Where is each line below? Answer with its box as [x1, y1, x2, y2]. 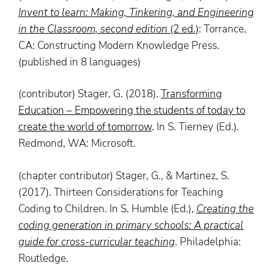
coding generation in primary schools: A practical [18, 218, 243, 232]
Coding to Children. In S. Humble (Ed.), [18, 201, 196, 216]
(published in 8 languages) [18, 54, 141, 69]
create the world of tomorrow [18, 120, 152, 135]
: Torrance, [199, 21, 246, 36]
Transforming [161, 87, 222, 102]
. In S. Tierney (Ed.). [152, 120, 239, 135]
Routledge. [18, 251, 68, 265]
